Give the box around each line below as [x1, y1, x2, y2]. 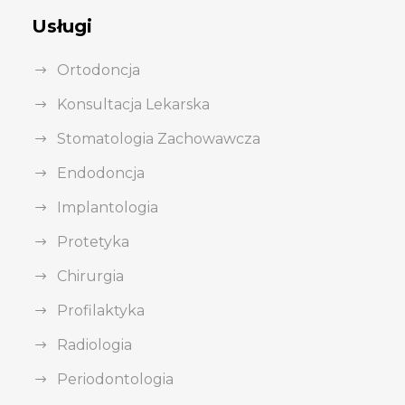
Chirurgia [57, 268, 124, 286]
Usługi [32, 15, 92, 38]
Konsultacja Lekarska [57, 96, 210, 114]
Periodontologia [57, 371, 174, 389]
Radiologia [57, 336, 132, 354]
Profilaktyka [57, 302, 145, 320]
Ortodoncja [57, 61, 140, 80]
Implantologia [57, 199, 158, 217]
